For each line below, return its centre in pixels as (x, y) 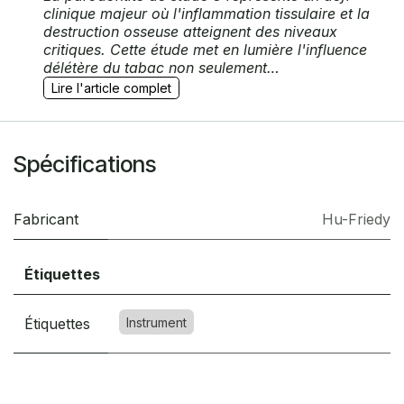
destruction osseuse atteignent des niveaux (190, 32)
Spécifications (85, 165)
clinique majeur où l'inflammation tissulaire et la (207, 14)
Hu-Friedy (356, 220)
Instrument (156, 323)
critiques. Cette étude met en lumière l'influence (205, 50)
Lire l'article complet (111, 88)
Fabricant (46, 220)
